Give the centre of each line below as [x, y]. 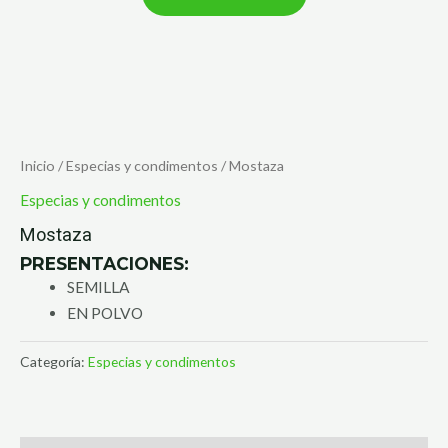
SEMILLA [98, 286]
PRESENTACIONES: [104, 263]
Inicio [37, 165]
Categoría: [54, 362]
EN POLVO [104, 312]
